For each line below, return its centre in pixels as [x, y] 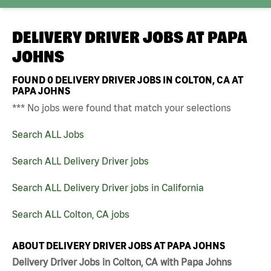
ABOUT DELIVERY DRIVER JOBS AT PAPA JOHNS [119, 245]
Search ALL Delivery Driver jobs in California [108, 187]
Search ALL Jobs [48, 134]
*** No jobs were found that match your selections [122, 107]
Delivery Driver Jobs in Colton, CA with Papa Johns [122, 262]
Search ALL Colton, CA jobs [71, 214]
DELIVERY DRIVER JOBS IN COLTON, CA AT [148, 80]
